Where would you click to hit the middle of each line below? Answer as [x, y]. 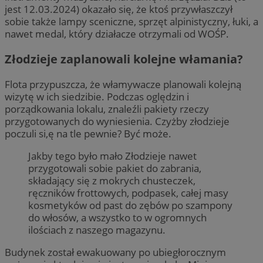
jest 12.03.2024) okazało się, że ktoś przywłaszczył [119, 9]
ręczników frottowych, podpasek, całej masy [128, 193]
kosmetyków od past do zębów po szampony [130, 205]
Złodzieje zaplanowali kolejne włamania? [124, 59]
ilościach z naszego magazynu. [97, 230]
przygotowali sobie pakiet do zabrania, [115, 168]
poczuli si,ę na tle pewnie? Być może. [89, 133]
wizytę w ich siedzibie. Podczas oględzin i [97, 96]
